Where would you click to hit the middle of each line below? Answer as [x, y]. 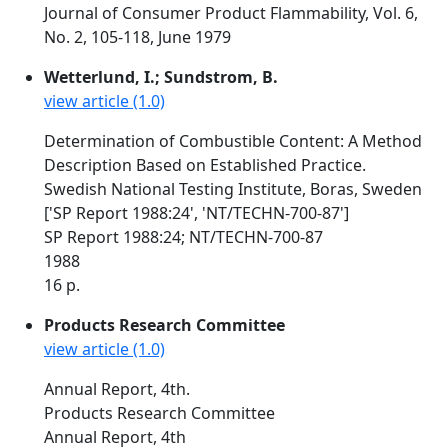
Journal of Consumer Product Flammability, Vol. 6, [231, 13]
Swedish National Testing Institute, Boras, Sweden [233, 189]
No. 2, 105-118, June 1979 [137, 37]
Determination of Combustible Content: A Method [233, 141]
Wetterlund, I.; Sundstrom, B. [161, 77]
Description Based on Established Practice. [205, 165]
